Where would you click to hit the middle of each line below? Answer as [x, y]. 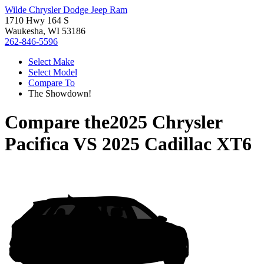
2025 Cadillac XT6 [177, 144]
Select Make [51, 62]
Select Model [53, 72]
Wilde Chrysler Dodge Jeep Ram [66, 10]
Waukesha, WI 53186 [45, 31]
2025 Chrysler [166, 122]
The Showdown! [60, 93]
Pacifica [37, 144]
